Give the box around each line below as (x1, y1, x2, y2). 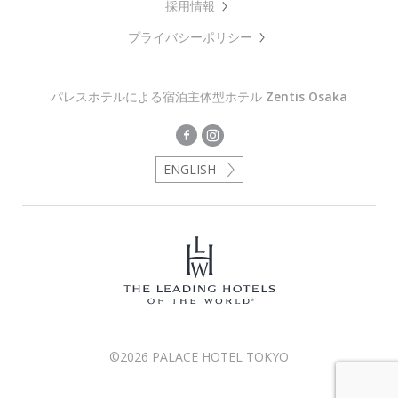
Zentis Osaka (266, 88, 347, 106)
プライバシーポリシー (128, 28, 252, 46)
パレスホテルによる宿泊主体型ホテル (51, 88, 266, 106)
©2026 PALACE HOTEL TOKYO (109, 347, 289, 365)
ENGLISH (163, 161, 216, 179)
